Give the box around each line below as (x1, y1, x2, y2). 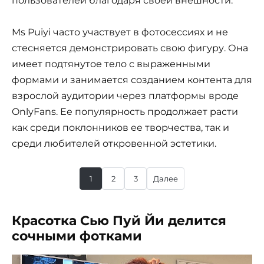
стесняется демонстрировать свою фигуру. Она (12, 42, 248, 54)
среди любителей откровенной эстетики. (12, 137, 216, 149)
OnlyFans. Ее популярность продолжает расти (12, 105, 238, 117)
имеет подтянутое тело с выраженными (12, 58, 210, 70)
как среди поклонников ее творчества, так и (12, 121, 229, 133)
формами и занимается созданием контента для (12, 74, 252, 85)
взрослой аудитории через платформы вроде (12, 90, 239, 101)
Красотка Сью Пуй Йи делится (12, 213, 226, 229)
